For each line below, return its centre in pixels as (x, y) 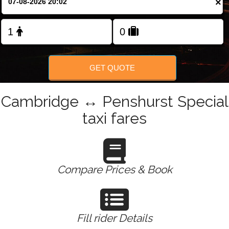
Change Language (118, 5)
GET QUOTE (112, 67)
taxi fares (114, 118)
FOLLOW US (114, 37)
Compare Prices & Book (114, 169)
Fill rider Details (114, 218)
